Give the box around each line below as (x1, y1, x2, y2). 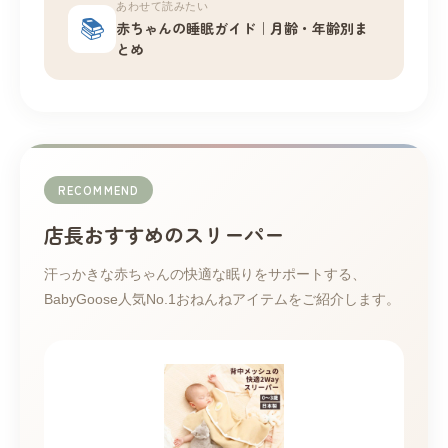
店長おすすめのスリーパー (44, 220, 284, 250)
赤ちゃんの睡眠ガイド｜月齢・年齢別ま (116, 18, 368, 39)
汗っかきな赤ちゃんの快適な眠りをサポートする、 (44, 266, 366, 283)
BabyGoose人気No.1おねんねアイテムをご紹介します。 (44, 291, 400, 308)
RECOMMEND (58, 182, 139, 199)
